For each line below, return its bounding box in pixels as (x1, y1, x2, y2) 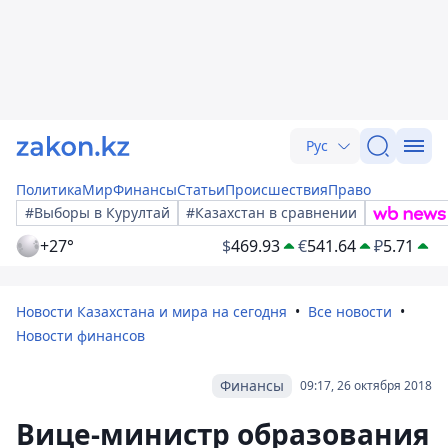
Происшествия (225, 180, 328, 199)
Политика (16, 180, 82, 199)
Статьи (177, 180, 225, 199)
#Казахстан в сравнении (186, 203, 357, 222)
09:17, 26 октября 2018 (300, 377, 432, 394)
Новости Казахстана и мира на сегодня (16, 302, 287, 321)
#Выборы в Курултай (25, 203, 170, 222)
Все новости (308, 302, 392, 321)
